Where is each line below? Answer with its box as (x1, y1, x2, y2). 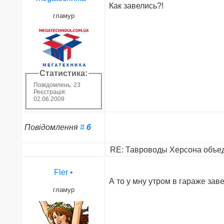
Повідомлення (24, 122, 80, 131)
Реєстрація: (33, 88, 66, 96)
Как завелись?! (108, 1, 165, 10)
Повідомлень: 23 (33, 81, 80, 89)
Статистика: (39, 68, 88, 77)
